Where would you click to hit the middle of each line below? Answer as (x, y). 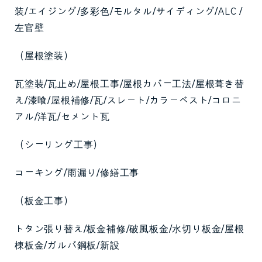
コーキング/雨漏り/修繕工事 (77, 173)
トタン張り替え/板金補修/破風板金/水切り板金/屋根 (130, 229)
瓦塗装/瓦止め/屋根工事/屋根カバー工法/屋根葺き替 (130, 84)
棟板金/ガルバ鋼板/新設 (67, 246)
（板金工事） (44, 201)
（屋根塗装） (44, 56)
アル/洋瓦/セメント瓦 (62, 117)
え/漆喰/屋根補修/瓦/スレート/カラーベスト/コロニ (128, 101)
